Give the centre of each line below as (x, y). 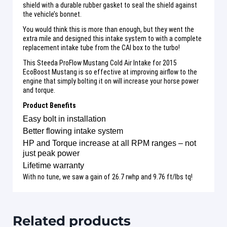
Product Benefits (49, 105)
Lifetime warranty (53, 165)
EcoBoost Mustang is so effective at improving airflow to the (110, 72)
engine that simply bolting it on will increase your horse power (111, 81)
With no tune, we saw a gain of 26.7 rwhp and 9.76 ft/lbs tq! (108, 177)
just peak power (51, 153)
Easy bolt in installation (64, 119)
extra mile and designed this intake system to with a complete (112, 38)
